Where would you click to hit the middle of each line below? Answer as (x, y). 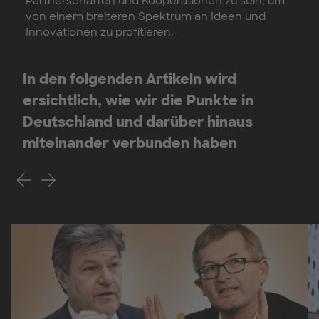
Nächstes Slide (80, 176)
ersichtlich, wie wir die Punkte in (138, 100)
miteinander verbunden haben (130, 143)
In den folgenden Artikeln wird (130, 79)
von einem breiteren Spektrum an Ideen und (146, 16)
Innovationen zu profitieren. (99, 32)
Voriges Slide (50, 176)
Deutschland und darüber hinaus (138, 121)
